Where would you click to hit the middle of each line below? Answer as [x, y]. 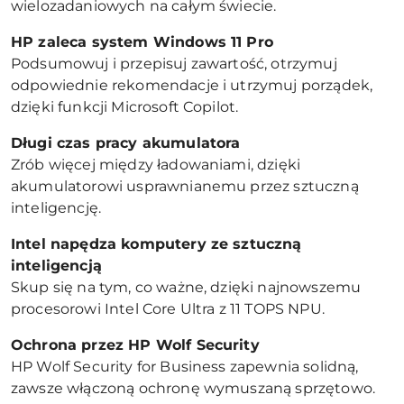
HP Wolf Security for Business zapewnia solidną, [185, 366]
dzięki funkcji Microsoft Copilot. [125, 106]
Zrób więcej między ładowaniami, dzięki [156, 164]
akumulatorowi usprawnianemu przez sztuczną [185, 186]
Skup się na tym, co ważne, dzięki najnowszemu [186, 287]
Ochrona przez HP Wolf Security [135, 344]
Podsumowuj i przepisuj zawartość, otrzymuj [174, 63]
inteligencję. [56, 207]
